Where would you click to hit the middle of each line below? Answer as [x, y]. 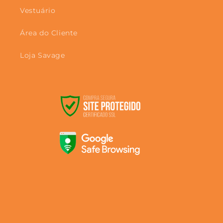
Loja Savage [43, 56]
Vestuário [38, 11]
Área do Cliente [49, 33]
